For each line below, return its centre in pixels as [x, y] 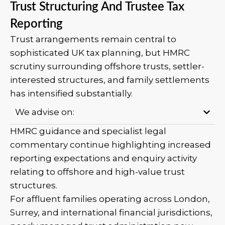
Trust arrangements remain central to [93, 39]
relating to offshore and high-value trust [97, 172]
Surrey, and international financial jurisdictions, [111, 212]
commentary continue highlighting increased [110, 145]
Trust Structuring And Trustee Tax [97, 7]
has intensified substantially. [71, 93]
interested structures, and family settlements [110, 80]
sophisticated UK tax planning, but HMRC [100, 53]
